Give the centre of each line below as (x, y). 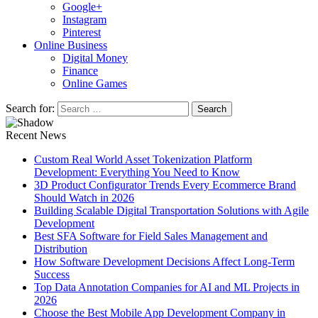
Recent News (36, 135)
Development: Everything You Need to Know (137, 172)
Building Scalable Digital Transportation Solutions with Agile (171, 210)
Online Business (71, 45)
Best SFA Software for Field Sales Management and (151, 236)
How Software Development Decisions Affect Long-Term (164, 262)
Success (52, 274)
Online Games (95, 83)
